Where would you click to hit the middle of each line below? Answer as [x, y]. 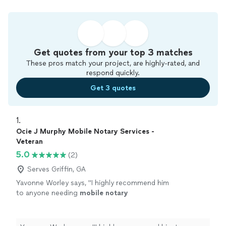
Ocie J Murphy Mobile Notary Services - [85, 132]
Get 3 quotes [113, 88]
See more [66, 203]
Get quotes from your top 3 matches [113, 53]
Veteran [30, 142]
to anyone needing [48, 193]
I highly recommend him [130, 183]
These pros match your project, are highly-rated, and [113, 64]
